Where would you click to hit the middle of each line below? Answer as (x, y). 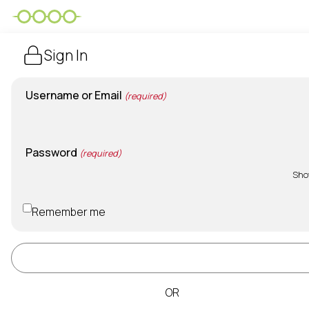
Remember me (69, 212)
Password (51, 152)
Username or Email (74, 95)
